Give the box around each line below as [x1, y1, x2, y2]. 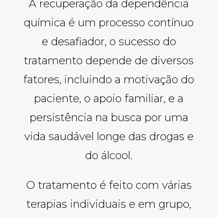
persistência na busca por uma [29, 110, 188, 124]
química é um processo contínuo [24, 16, 194, 29]
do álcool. [85, 148, 133, 162]
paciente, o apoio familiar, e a [34, 91, 184, 105]
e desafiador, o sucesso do [41, 35, 176, 48]
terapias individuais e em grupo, [26, 197, 192, 211]
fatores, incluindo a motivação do [23, 73, 195, 86]
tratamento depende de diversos [24, 54, 194, 67]
